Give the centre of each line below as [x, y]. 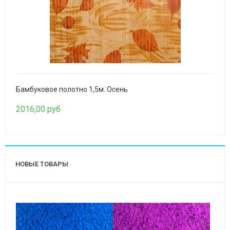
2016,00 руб [38, 109]
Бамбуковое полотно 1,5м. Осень [72, 89]
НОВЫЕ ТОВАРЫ [42, 164]
